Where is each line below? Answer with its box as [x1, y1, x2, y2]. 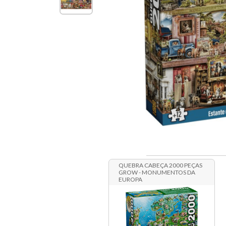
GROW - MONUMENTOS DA [118, 168, 195, 177]
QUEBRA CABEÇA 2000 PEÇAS [118, 161, 202, 169]
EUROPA [118, 176, 142, 184]
